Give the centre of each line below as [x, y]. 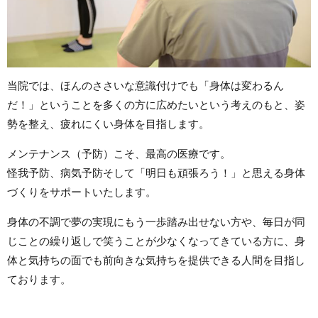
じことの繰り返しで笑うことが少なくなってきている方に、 [151, 241]
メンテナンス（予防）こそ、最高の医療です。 [119, 154]
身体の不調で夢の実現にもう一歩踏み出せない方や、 [135, 222]
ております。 [39, 280]
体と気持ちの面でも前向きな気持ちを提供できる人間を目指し [156, 261]
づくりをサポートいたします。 [82, 192]
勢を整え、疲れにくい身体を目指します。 [108, 124]
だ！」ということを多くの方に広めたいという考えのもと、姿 [156, 105]
